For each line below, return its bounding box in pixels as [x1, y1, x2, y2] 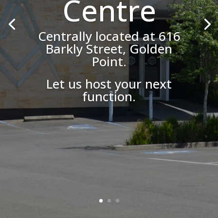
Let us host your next [46, 75, 172, 92]
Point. [91, 53, 127, 70]
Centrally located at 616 [37, 27, 181, 45]
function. [82, 88, 136, 105]
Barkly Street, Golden [46, 40, 172, 57]
